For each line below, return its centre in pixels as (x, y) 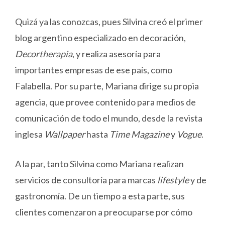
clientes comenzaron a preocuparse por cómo (104, 212)
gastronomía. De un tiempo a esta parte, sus (100, 196)
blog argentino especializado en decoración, (100, 38)
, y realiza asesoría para (117, 54)
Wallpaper (65, 134)
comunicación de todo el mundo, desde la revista (109, 118)
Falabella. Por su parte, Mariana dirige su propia (107, 86)
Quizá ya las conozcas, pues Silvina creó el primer (109, 22)
